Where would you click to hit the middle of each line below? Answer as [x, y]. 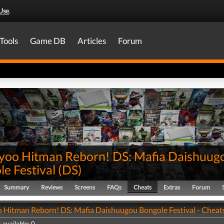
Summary [16, 187]
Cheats [142, 187]
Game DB [48, 41]
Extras [172, 187]
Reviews [52, 187]
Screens [85, 187]
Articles [92, 41]
